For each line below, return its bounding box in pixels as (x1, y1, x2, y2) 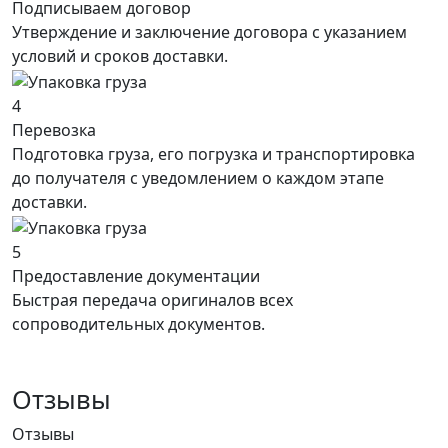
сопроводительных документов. (12, 312, 265, 335)
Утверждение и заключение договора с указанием (12, 21, 407, 44)
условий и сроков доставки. (12, 45, 228, 68)
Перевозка (12, 119, 96, 142)
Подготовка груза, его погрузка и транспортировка (12, 143, 415, 166)
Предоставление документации (12, 264, 260, 287)
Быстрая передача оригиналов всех (12, 288, 293, 311)
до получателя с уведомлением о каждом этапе (12, 167, 384, 190)
